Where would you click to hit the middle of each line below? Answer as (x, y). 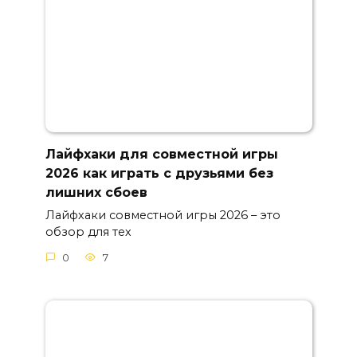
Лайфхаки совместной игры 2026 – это (163, 216)
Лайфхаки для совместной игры (161, 154)
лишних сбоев (96, 192)
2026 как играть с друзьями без (159, 173)
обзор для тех (88, 232)
